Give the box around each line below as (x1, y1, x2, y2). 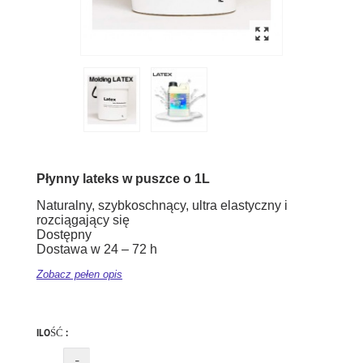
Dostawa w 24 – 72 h (36, 242, 157, 257)
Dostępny (36, 228, 92, 242)
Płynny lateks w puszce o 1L (36, 172, 210, 186)
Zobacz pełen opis (36, 268, 122, 281)
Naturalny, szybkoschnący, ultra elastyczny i (36, 199, 288, 213)
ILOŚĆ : (36, 327, 68, 340)
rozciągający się (36, 213, 130, 228)
